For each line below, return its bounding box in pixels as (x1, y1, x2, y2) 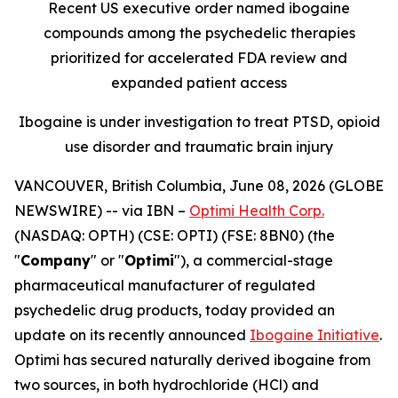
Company (20, 251, 91, 269)
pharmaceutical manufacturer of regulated (14, 276, 315, 294)
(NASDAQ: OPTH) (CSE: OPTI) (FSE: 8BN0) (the (14, 227, 335, 244)
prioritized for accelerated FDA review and (51, 49, 347, 67)
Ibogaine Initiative (250, 326, 379, 344)
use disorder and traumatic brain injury (65, 138, 333, 155)
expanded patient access (111, 74, 287, 92)
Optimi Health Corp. (189, 202, 324, 219)
